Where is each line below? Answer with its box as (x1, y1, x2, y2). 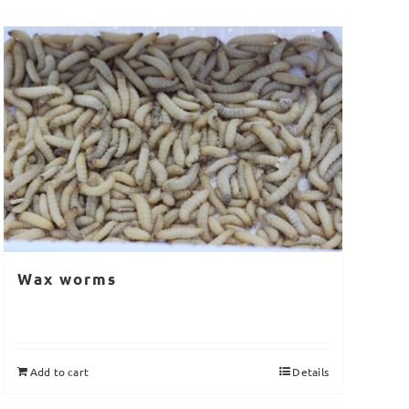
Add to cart (29, 363, 89, 379)
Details (292, 363, 329, 379)
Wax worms (16, 268, 117, 288)
